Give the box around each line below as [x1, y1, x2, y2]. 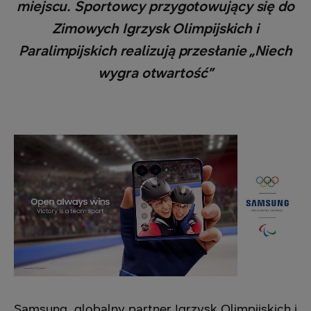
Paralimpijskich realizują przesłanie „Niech [19, 42, 292, 60]
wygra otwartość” [98, 65, 213, 82]
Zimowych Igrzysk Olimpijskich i [52, 20, 259, 37]
